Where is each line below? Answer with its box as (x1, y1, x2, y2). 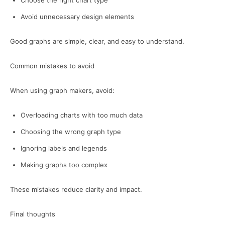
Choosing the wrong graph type (21, 128, 121, 136)
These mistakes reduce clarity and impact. (10, 185, 142, 193)
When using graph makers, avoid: (10, 86, 115, 94)
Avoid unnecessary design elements (21, 13, 134, 21)
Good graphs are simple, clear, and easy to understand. (10, 37, 184, 45)
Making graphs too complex (21, 161, 107, 169)
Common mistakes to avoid (10, 62, 94, 70)
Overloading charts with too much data (21, 111, 143, 119)
